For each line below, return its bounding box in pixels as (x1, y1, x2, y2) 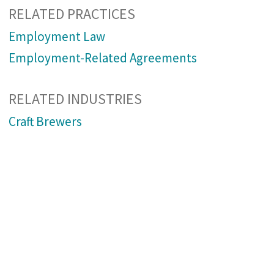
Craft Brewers (8, 113, 82, 130)
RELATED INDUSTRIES (8, 89, 142, 108)
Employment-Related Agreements (8, 49, 197, 66)
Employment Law (8, 28, 105, 45)
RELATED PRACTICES (8, 4, 135, 23)
